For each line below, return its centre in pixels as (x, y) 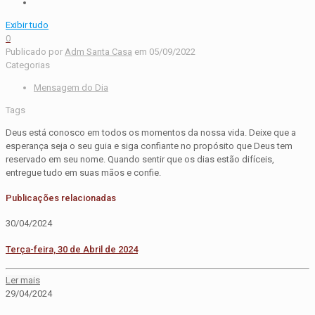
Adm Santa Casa (98, 51)
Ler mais (23, 281)
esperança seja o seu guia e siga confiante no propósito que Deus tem (149, 146)
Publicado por (34, 51)
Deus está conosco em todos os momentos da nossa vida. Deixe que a (151, 132)
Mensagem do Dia (71, 87)
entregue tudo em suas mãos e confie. (83, 172)
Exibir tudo (27, 25)
